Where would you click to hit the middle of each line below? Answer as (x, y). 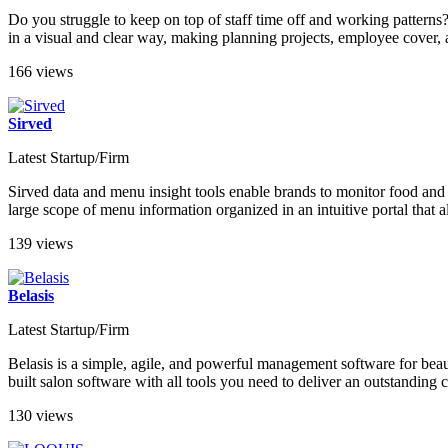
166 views (40, 72)
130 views (40, 416)
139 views (40, 244)
